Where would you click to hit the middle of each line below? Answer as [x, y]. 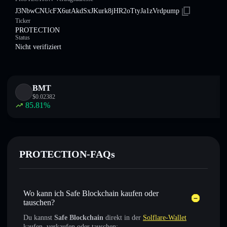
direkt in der [123, 218]
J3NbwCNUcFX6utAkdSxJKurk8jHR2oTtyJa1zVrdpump [97, 11]
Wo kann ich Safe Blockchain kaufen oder [91, 193]
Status [23, 37]
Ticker [23, 21]
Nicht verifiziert [38, 47]
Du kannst [39, 218]
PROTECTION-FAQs [67, 154]
